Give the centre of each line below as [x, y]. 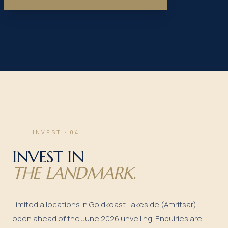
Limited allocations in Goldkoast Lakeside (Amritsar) [104, 204]
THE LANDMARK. [74, 173]
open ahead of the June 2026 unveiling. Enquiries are [107, 218]
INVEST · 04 [56, 132]
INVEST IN [48, 156]
